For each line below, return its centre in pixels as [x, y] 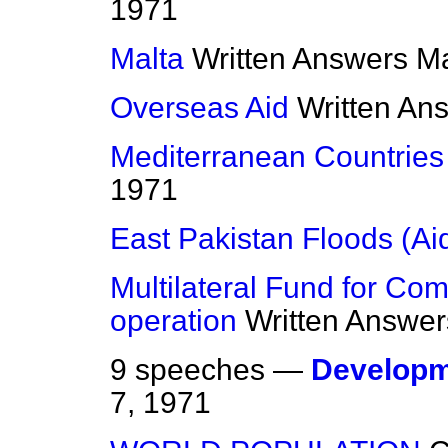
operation [173, 321]
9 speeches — [210, 370]
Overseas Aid [199, 108]
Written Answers [300, 59]
